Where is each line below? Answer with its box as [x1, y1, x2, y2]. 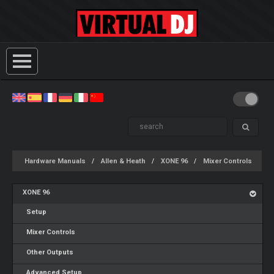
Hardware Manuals [24, 157, 86, 165]
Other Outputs [23, 248, 74, 256]
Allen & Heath [101, 157, 146, 165]
